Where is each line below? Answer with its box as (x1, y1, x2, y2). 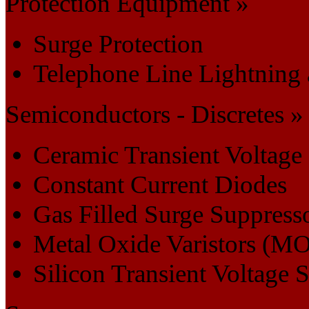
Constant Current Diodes (33, 170, 287, 199)
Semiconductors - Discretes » (6, 99, 303, 128)
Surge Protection (33, 29, 203, 58)
